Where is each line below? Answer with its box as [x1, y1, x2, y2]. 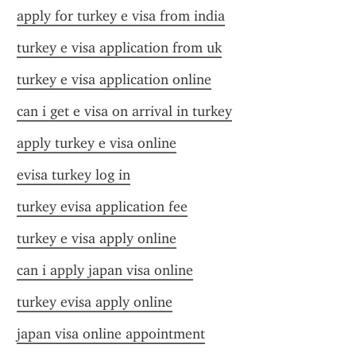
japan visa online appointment [17, 325, 205, 342]
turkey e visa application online [17, 71, 211, 88]
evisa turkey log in [17, 166, 130, 184]
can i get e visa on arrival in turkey [17, 103, 232, 120]
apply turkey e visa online [17, 134, 176, 152]
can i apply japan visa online [17, 261, 193, 279]
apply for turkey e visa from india [17, 7, 225, 25]
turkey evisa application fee [17, 198, 188, 215]
